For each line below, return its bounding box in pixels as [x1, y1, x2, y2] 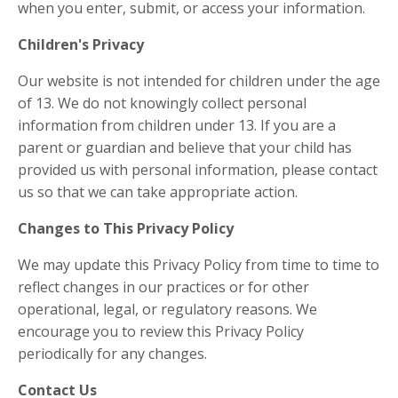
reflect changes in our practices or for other [18, 276, 309, 297]
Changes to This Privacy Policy [18, 218, 234, 238]
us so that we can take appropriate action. [18, 181, 298, 202]
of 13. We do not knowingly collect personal [18, 92, 306, 113]
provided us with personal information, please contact [18, 159, 378, 179]
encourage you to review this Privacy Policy [18, 321, 304, 341]
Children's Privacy [18, 34, 144, 54]
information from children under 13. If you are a [18, 115, 336, 135]
